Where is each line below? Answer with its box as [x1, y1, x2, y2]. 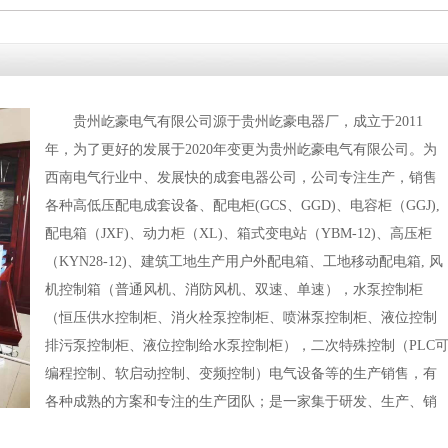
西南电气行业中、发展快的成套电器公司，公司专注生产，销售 [45, 170, 437, 185]
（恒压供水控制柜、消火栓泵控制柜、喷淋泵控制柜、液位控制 [45, 310, 437, 325]
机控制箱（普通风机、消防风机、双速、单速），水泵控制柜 [45, 282, 423, 297]
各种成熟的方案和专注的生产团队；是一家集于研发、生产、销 [45, 394, 437, 409]
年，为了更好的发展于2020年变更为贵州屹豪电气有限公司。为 [45, 142, 437, 157]
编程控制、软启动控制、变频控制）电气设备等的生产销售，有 [45, 366, 437, 381]
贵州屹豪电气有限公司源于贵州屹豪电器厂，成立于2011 [73, 114, 423, 129]
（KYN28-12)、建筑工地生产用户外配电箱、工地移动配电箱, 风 [45, 254, 443, 269]
